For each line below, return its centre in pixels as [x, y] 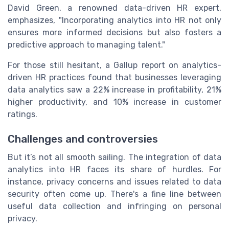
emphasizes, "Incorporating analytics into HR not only [114, 20]
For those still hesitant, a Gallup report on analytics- [114, 65]
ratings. [22, 114]
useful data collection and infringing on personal [114, 207]
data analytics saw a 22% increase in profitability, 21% [114, 89]
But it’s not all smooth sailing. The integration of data [114, 157]
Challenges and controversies [83, 139]
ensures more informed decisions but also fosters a [114, 32]
